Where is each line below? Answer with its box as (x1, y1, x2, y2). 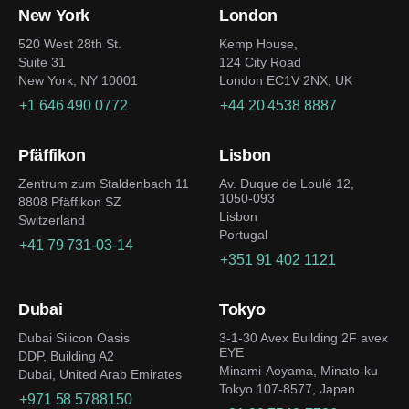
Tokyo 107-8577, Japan (219, 382, 355, 396)
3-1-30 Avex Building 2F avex (219, 330, 388, 345)
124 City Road (219, 55, 301, 69)
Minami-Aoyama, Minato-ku (219, 363, 378, 378)
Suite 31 (18, 55, 66, 69)
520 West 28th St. (18, 37, 121, 51)
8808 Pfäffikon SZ (18, 194, 121, 209)
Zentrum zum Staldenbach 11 (18, 176, 189, 191)
